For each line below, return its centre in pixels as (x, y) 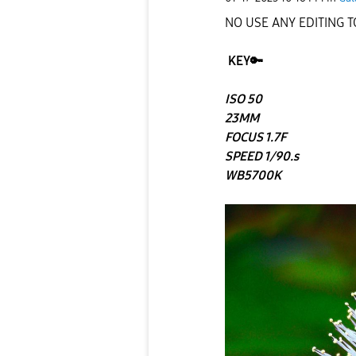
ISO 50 (244, 99)
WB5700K (253, 176)
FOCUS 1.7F (255, 137)
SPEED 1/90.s (262, 157)
